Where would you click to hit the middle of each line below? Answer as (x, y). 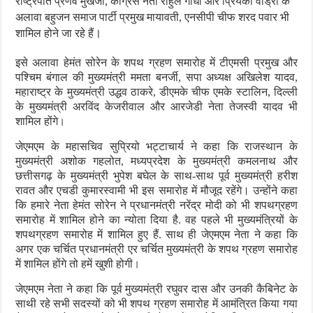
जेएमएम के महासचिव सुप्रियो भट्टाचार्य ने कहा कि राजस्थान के (156, 146)
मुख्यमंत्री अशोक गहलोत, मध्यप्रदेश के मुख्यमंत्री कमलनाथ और (156, 161)
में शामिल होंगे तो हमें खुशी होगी (74, 264)
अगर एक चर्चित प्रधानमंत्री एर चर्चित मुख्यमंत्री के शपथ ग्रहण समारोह (156, 249)
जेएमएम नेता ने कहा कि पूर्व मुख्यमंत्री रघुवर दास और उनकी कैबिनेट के (156, 289)
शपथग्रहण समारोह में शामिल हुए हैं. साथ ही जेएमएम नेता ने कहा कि (156, 234)
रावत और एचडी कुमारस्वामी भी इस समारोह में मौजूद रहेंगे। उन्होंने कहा (156, 190)
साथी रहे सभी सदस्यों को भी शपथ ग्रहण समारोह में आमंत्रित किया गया (156, 304)
